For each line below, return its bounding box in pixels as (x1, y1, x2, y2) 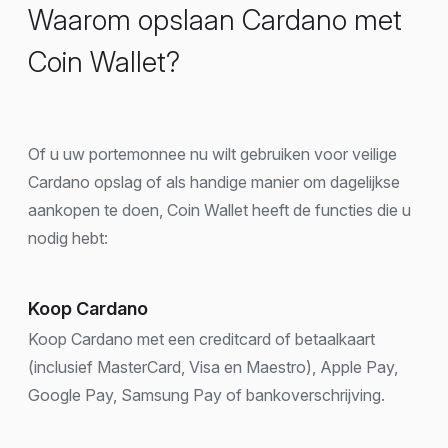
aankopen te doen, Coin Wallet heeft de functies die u (28, 199, 411, 220)
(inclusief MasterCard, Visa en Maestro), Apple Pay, (28, 356, 398, 377)
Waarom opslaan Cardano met (28, 2, 402, 37)
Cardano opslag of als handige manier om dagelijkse (28, 171, 400, 192)
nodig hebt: (28, 227, 108, 248)
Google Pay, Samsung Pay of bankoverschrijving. (28, 384, 385, 405)
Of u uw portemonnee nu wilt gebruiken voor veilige (28, 143, 397, 164)
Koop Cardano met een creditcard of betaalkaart (28, 328, 375, 349)
